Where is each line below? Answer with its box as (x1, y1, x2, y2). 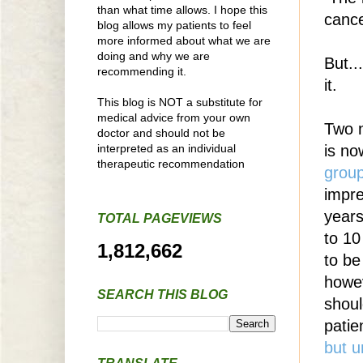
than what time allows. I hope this (97, 2, 267, 16)
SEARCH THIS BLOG (97, 287, 228, 301)
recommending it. (97, 64, 186, 78)
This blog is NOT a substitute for (97, 95, 263, 109)
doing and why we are (97, 49, 210, 62)
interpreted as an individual (97, 141, 236, 155)
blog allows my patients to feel (97, 18, 251, 32)
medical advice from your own (97, 110, 250, 124)
